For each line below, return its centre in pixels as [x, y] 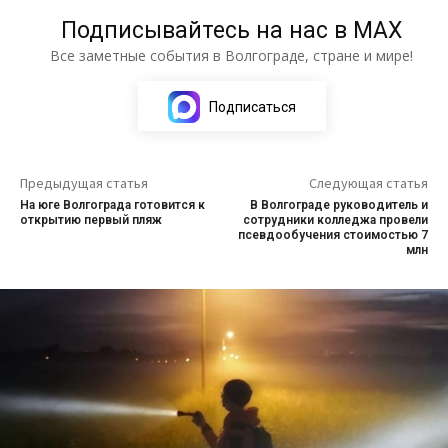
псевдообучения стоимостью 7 [332, 234]
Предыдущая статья [84, 182]
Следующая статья [368, 182]
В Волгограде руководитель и [338, 204]
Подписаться [252, 106]
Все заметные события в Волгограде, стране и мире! [231, 55]
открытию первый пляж [91, 219]
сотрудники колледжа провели [335, 219]
